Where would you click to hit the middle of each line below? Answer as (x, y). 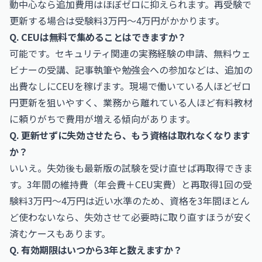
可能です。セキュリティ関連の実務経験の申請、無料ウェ (130, 53)
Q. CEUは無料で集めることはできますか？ (98, 37)
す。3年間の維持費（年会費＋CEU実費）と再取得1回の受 (131, 184)
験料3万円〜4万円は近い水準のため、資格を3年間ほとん (130, 201)
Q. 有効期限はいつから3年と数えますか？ (96, 250)
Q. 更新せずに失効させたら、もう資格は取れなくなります (130, 135)
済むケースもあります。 (60, 233)
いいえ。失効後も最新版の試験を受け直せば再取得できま (131, 168)
